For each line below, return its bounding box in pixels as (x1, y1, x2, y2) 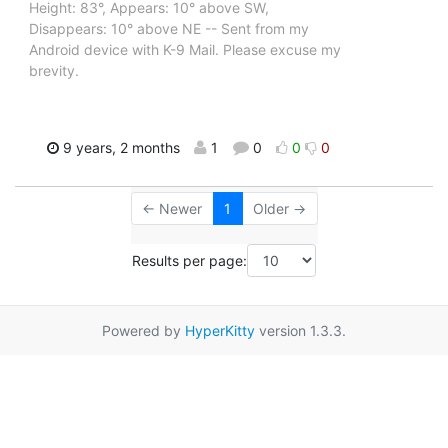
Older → (253, 199, 306, 217)
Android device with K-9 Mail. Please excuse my (29, 40, 341, 58)
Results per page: (132, 251, 247, 269)
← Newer (142, 199, 202, 217)
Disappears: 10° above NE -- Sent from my (29, 19, 309, 37)
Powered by (102, 322, 185, 340)
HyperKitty (185, 322, 255, 340)
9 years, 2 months (59, 138, 181, 156)
